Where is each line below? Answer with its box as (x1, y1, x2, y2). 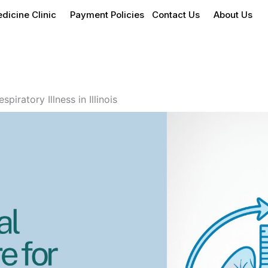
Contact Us (152, 8, 200, 20)
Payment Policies (70, 8, 145, 20)
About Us (214, 8, 253, 20)
